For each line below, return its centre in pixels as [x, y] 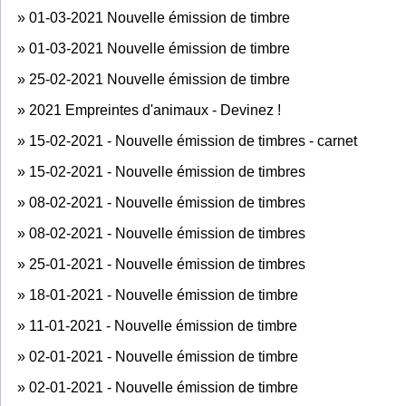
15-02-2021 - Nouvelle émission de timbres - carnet [193, 140]
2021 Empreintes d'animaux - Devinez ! [155, 110]
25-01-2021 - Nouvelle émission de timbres [167, 264]
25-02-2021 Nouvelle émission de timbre [159, 79]
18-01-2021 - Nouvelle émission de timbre [164, 295]
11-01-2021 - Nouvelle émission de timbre [163, 325]
